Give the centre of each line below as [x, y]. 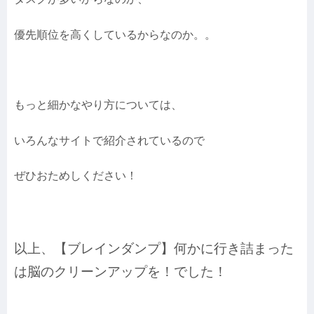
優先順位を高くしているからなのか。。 [115, 34]
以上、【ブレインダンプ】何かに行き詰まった [154, 248]
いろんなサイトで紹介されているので [109, 140]
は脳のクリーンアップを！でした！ [121, 271]
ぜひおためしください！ [76, 176]
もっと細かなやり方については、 [98, 105]
